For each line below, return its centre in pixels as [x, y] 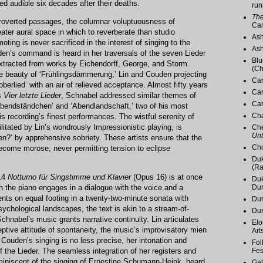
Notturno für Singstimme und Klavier [69, 177]
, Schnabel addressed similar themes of [129, 95]
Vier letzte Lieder [32, 95]
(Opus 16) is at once [167, 177]
